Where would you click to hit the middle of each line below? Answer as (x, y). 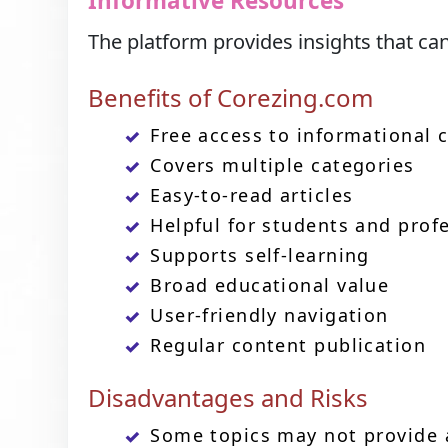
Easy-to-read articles (252, 195)
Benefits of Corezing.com (231, 98)
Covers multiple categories (282, 165)
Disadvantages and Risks (228, 398)
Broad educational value (270, 285)
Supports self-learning (260, 255)
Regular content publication (288, 345)
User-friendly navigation (269, 315)
